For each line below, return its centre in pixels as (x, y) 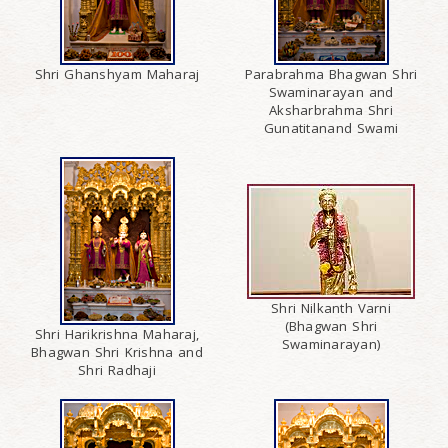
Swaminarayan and (331, 92)
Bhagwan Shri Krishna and (117, 352)
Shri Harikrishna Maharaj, (117, 334)
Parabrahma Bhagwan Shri (331, 74)
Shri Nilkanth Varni (331, 307)
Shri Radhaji (117, 370)
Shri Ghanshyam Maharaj (117, 74)
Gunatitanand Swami (331, 128)
